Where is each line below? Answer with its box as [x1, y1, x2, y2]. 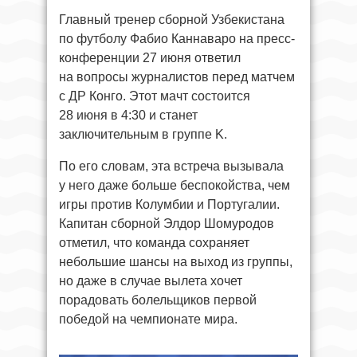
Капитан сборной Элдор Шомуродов [59, 217, 274, 230]
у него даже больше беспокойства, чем [59, 178, 290, 192]
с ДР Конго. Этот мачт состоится [59, 89, 250, 103]
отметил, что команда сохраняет [59, 236, 249, 249]
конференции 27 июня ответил [59, 51, 241, 65]
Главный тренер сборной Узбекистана [59, 13, 284, 26]
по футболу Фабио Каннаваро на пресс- [59, 32, 295, 45]
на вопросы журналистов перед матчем [59, 70, 295, 84]
